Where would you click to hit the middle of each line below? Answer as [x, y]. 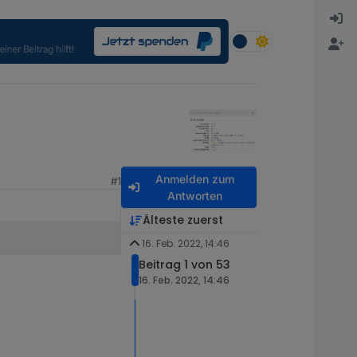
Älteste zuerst [182, 220]
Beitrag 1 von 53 [184, 265]
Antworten [194, 196]
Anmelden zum [194, 179]
